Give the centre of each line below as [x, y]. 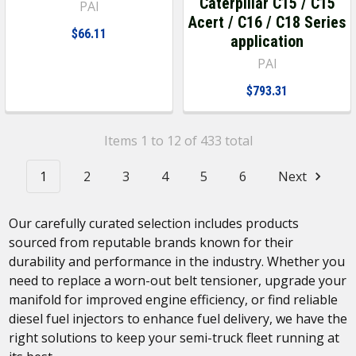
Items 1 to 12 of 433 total [178, 140]
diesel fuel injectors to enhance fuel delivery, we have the [178, 319]
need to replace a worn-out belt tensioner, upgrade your [177, 281]
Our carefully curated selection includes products [153, 224]
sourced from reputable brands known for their [151, 243]
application [267, 41]
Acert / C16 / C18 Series [267, 22]
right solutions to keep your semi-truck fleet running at [174, 338]
